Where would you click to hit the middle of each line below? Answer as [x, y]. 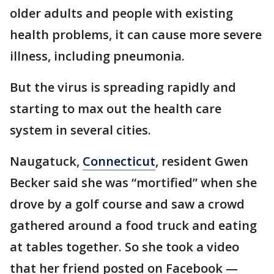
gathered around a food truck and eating [133, 226]
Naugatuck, [46, 161]
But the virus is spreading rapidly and [123, 87]
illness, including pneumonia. [97, 56]
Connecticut [119, 161]
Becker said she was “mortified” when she [133, 183]
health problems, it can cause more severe [136, 35]
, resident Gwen [202, 161]
